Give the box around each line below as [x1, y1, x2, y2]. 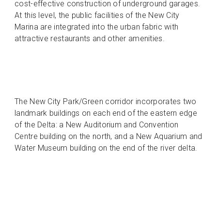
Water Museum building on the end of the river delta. [15, 143, 200, 153]
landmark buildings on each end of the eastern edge [15, 108, 197, 118]
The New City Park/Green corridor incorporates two [15, 97, 197, 107]
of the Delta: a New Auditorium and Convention [15, 120, 179, 130]
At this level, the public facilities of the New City [15, 11, 180, 20]
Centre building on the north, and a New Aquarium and [15, 132, 202, 141]
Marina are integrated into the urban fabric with [15, 22, 179, 32]
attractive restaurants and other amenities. [15, 34, 165, 44]
